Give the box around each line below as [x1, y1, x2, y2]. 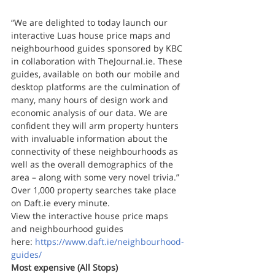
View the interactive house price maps [11, 209, 171, 222]
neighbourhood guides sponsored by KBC [11, 42, 185, 54]
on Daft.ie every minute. [11, 196, 110, 209]
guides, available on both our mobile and [11, 68, 182, 80]
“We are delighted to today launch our [11, 16, 170, 28]
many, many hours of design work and [11, 93, 171, 106]
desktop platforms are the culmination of [11, 80, 182, 93]
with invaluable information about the [11, 132, 170, 144]
